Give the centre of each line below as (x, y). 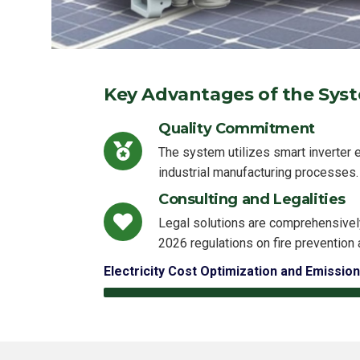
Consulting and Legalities (252, 200)
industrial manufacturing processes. (258, 173)
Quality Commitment (237, 129)
